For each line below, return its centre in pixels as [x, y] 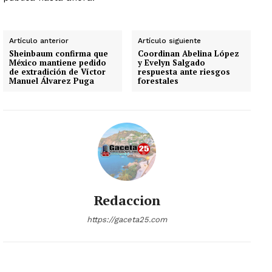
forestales [158, 80]
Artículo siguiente [170, 40]
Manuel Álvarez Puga [52, 80]
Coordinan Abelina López [189, 53]
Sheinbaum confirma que [59, 53]
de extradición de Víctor [57, 71]
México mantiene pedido [58, 62]
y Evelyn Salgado [172, 62]
